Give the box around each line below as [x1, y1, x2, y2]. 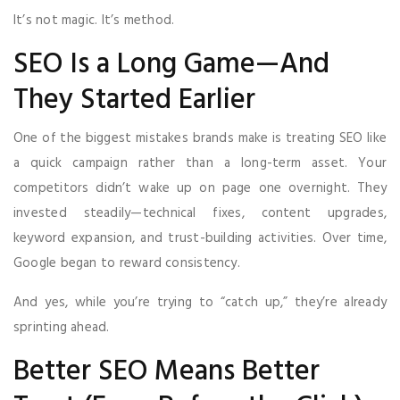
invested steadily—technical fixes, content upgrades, [13, 202, 387, 224]
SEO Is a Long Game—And [13, 41, 329, 87]
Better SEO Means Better [13, 348, 320, 395]
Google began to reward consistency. [13, 252, 240, 274]
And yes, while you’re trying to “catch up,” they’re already [13, 291, 387, 313]
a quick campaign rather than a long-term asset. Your [13, 152, 387, 174]
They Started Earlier [13, 77, 255, 123]
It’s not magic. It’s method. [13, 9, 175, 31]
